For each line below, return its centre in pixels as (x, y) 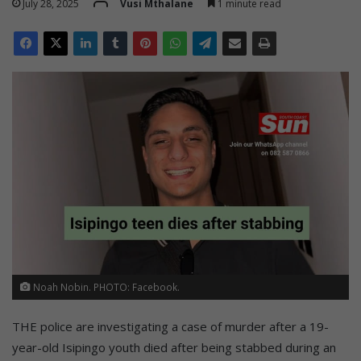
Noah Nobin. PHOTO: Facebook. (105, 286)
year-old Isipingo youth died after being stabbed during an (174, 347)
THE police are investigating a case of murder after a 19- (170, 326)
